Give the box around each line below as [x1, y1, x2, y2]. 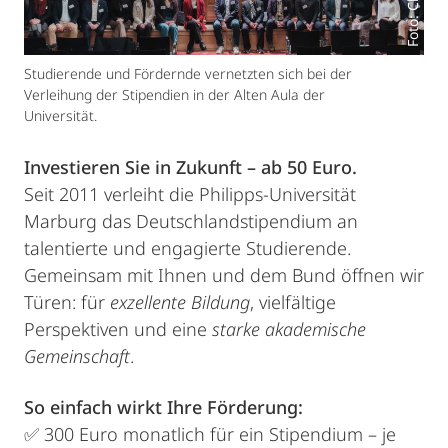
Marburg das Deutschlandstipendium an [24, 209, 358, 234]
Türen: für [24, 290, 110, 315]
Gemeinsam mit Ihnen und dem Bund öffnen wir [24, 263, 424, 288]
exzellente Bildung [110, 290, 250, 315]
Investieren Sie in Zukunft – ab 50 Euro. [24, 155, 357, 180]
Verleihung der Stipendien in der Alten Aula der [24, 85, 325, 105]
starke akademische [212, 317, 366, 342]
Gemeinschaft [24, 344, 130, 369]
